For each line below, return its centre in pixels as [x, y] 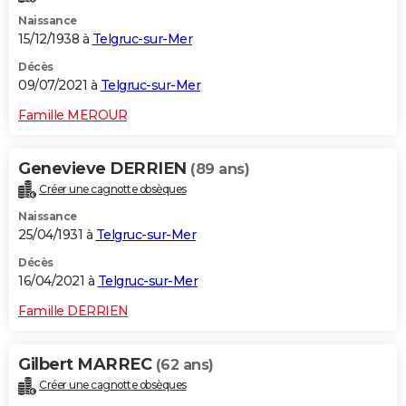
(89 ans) [220, 169]
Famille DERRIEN [73, 311]
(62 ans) [184, 365]
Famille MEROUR [72, 115]
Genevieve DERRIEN [104, 168]
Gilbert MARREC [87, 365]
